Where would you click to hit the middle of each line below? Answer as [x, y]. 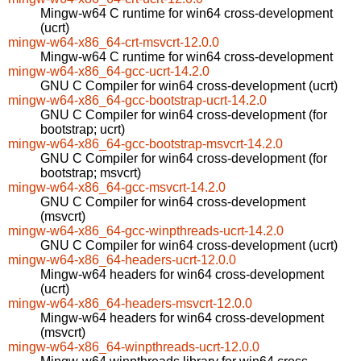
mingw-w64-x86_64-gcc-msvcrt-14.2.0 [117, 188]
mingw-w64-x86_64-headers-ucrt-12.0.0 [122, 260]
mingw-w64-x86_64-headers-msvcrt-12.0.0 [130, 304]
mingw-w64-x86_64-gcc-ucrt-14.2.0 [109, 72]
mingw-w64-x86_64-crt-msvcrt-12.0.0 [114, 43]
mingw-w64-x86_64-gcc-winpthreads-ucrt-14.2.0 [146, 231]
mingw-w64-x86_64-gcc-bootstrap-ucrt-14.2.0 [137, 101]
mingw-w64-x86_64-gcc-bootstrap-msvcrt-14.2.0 [145, 144]
